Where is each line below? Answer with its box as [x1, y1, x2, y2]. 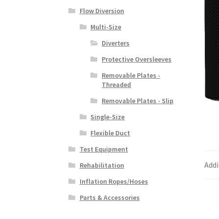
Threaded [101, 80, 131, 89]
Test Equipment [79, 144, 128, 153]
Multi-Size [90, 22, 122, 31]
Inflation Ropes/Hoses [79, 176, 148, 186]
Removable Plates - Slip [101, 96, 174, 105]
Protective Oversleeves [101, 54, 172, 64]
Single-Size [90, 112, 125, 121]
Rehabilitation [79, 160, 124, 170]
